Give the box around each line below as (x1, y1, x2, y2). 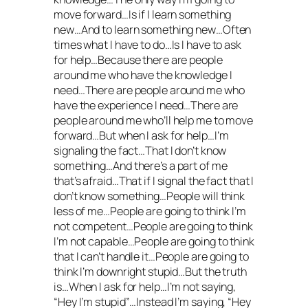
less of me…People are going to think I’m (54, 203, 246, 219)
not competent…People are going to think (54, 219, 254, 234)
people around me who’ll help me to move (54, 113, 254, 129)
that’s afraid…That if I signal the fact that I (54, 173, 254, 189)
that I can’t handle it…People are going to (54, 249, 249, 265)
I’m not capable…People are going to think (54, 234, 254, 250)
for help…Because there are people (54, 52, 223, 68)
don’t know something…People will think (54, 188, 245, 204)
